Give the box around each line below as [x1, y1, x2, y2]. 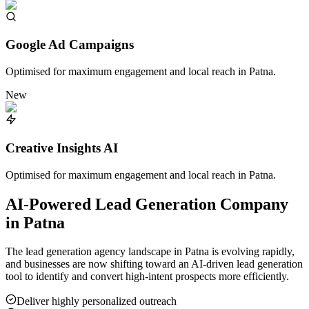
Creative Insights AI [6, 140, 118, 155]
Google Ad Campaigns [6, 37, 134, 52]
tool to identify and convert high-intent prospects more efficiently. [6, 270, 289, 283]
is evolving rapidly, [209, 246, 295, 258]
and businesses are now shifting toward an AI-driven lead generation [6, 258, 303, 270]
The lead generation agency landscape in [6, 246, 185, 258]
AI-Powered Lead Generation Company [6, 195, 288, 213]
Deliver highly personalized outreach [17, 295, 177, 308]
